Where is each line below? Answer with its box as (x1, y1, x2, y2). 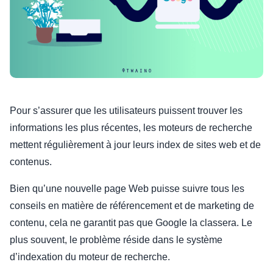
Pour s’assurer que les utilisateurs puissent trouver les (10, 105, 243, 116)
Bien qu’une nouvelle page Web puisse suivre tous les (10, 183, 244, 194)
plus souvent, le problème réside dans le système (10, 234, 222, 245)
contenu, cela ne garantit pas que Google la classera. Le (10, 217, 252, 228)
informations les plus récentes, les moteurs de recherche (10, 122, 252, 133)
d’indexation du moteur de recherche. (10, 251, 170, 262)
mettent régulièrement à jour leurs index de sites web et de (10, 139, 261, 150)
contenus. (10, 156, 52, 167)
